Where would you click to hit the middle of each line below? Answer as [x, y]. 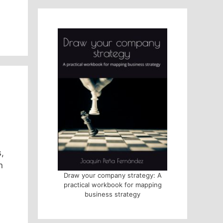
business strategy [112, 194]
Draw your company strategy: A [112, 175]
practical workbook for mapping [112, 184]
